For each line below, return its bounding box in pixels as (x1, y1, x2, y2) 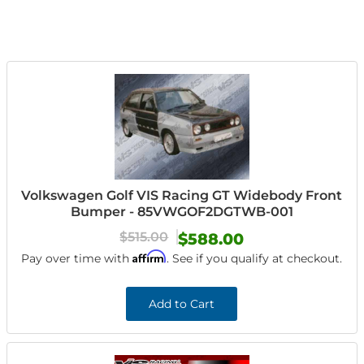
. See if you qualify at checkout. (167, 251, 343, 266)
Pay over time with (21, 251, 133, 266)
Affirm (132, 249, 167, 263)
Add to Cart (149, 297, 215, 311)
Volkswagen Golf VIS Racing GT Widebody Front (21, 188, 343, 203)
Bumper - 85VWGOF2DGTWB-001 (70, 204, 293, 219)
